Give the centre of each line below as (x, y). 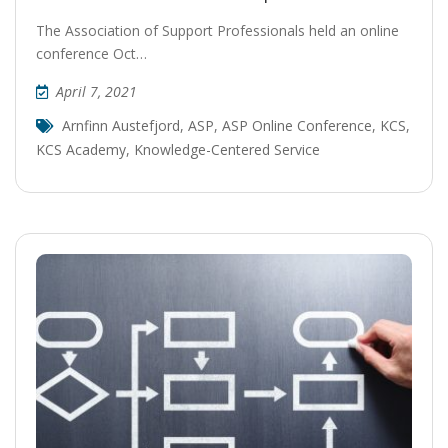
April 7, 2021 (96, 91)
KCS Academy (81, 149)
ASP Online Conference (297, 125)
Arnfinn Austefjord (121, 125)
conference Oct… (91, 53)
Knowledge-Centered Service (227, 149)
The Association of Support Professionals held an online (217, 30)
